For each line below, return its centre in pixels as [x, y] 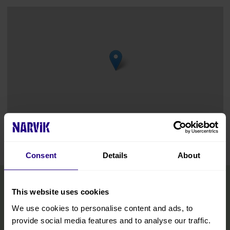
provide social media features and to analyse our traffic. [111, 220]
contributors [205, 131]
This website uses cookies [61, 192]
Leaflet [132, 131]
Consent [41, 156]
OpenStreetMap [171, 131]
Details [115, 156]
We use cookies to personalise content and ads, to [102, 208]
